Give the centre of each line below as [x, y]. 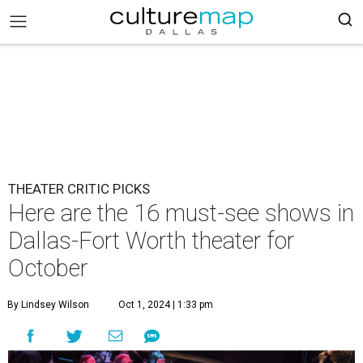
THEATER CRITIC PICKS [79, 189]
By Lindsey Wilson [48, 305]
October [48, 268]
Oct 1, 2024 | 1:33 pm [166, 305]
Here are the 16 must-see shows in [181, 213]
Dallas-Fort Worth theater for [151, 241]
